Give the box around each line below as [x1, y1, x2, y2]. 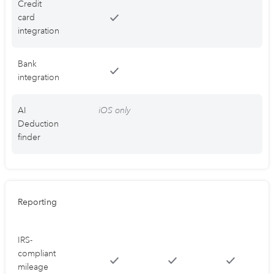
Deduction [18, 119, 59, 130]
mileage [18, 262, 48, 273]
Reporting [18, 197, 57, 208]
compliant [18, 248, 56, 259]
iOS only [98, 105, 131, 116]
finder [18, 132, 40, 143]
